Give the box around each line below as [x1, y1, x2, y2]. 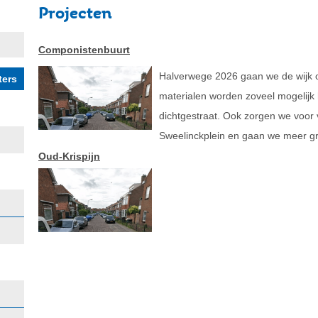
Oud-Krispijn [38, 150, 100, 163]
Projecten [38, 3, 112, 22]
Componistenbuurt [38, 44, 130, 56]
